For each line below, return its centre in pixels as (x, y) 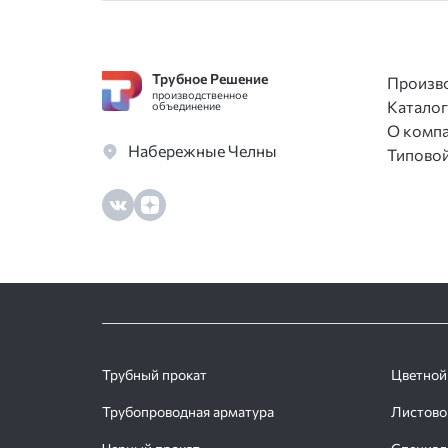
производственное (200, 94)
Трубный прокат (154, 374)
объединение (186, 105)
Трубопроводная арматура (188, 411)
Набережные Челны (202, 150)
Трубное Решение (210, 78)
